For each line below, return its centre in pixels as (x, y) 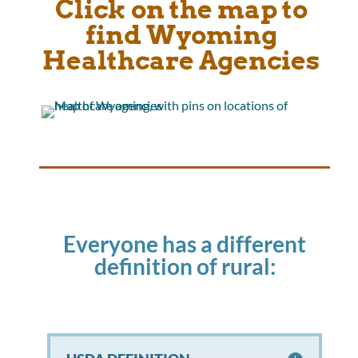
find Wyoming (181, 34)
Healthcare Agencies (181, 60)
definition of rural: (185, 266)
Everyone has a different (185, 243)
